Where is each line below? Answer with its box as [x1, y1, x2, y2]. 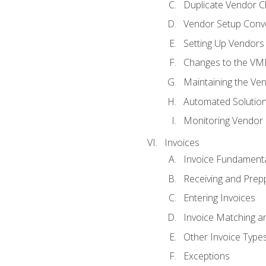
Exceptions [183, 249, 230, 263]
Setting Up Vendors [183, 36, 264, 50]
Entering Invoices [183, 191, 255, 205]
